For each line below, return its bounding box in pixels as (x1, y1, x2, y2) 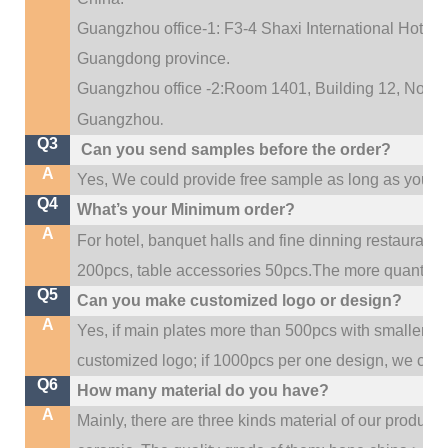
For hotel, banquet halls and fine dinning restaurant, (77, 231, 442, 249)
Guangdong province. (77, 49, 235, 67)
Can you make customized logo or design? (77, 291, 403, 309)
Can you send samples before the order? (77, 140, 392, 158)
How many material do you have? (77, 381, 330, 399)
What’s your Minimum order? (77, 200, 296, 218)
